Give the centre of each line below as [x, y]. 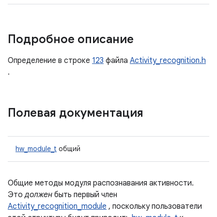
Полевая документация [76, 113]
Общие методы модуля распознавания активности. [101, 183]
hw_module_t [36, 149]
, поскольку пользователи [154, 206]
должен [39, 195]
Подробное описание [71, 39]
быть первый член [85, 195]
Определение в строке [50, 61]
